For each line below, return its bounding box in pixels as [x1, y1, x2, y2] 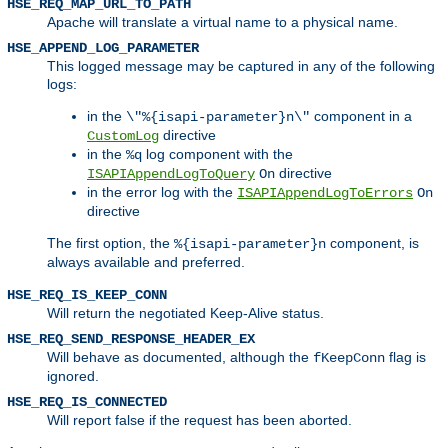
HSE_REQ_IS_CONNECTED [7, 393, 167, 410]
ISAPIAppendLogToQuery [87, 165, 255, 182]
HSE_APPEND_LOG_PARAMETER [7, 39, 199, 56]
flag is [385, 348, 426, 365]
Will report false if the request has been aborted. [47, 411, 352, 428]
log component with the [142, 145, 293, 162]
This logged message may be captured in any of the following [47, 57, 435, 74]
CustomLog [87, 127, 159, 144]
